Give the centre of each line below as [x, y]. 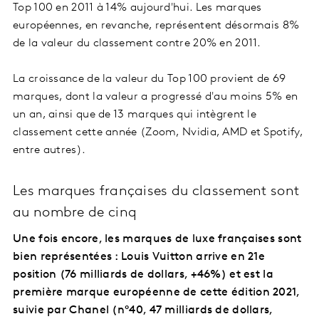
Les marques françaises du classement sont [156, 192]
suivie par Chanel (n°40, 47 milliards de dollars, [143, 311]
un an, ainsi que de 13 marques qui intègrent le [135, 115]
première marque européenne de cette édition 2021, [156, 293]
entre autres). [49, 151]
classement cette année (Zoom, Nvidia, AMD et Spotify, [158, 133]
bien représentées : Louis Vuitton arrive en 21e [139, 257]
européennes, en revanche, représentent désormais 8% [156, 26]
